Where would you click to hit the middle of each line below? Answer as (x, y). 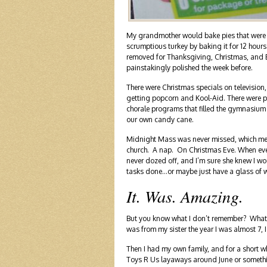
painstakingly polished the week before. (190, 68)
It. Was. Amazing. (185, 196)
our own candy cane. (160, 120)
